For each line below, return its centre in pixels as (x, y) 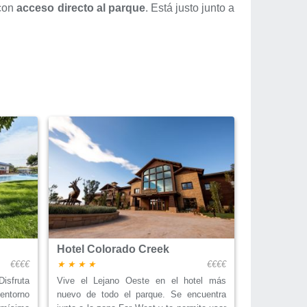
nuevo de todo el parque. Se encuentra (142, 295)
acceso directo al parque (81, 8)
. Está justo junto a (190, 8)
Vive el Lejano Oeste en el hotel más (142, 281)
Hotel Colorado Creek (113, 249)
